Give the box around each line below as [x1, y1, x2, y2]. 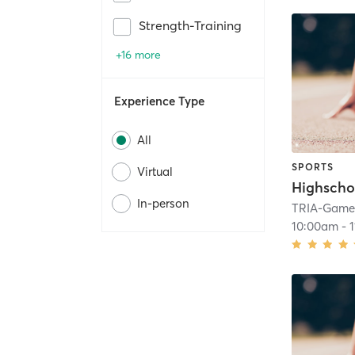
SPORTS [292, 160, 334, 173]
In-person [137, 196, 189, 212]
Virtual [137, 164, 173, 180]
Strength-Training [139, 17, 242, 34]
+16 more [116, 48, 161, 63]
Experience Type [114, 94, 204, 109]
